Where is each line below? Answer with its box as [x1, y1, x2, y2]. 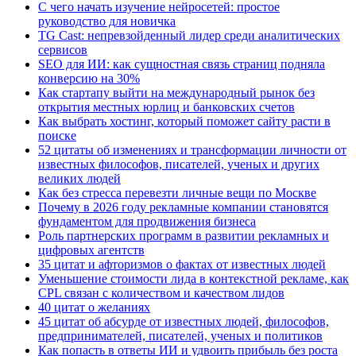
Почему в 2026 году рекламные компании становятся [38, 199, 328, 214]
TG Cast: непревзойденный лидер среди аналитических [38, 28, 340, 42]
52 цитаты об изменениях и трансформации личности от [38, 142, 346, 157]
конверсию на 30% [38, 71, 140, 85]
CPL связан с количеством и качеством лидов [38, 285, 284, 300]
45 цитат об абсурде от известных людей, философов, [38, 314, 329, 328]
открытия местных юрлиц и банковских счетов [38, 99, 295, 114]
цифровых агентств [38, 242, 145, 257]
